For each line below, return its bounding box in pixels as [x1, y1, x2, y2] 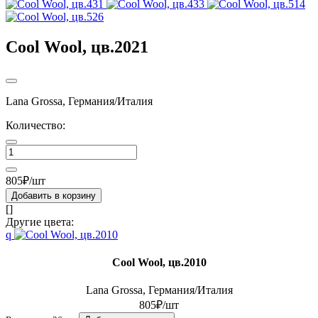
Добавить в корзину [11, 190, 96, 201]
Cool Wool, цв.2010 [111, 256, 207, 269]
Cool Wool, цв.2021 [6, 37, 148, 56]
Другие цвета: [6, 215, 74, 228]
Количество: [6, 119, 65, 131]
